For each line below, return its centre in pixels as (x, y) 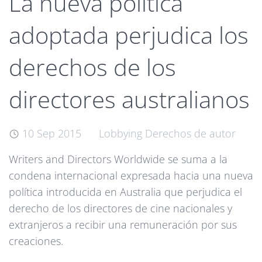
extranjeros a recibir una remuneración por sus (123, 225)
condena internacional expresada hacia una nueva (131, 176)
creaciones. (36, 241)
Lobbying (120, 134)
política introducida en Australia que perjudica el (125, 192)
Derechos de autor (190, 134)
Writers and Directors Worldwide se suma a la (118, 159)
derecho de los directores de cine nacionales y (120, 208)
